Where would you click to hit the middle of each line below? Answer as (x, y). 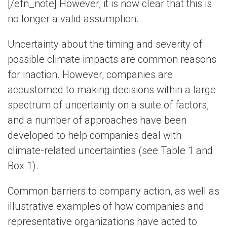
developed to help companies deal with (94, 135)
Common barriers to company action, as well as (113, 191)
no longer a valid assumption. (73, 19)
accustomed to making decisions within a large (112, 90)
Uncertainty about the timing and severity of (105, 44)
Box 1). (23, 166)
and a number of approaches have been (97, 120)
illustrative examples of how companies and (106, 206)
